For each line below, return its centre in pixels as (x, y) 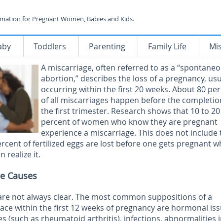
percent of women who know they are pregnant (129, 122)
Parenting (107, 46)
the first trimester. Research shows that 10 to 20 (130, 111)
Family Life (167, 46)
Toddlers (50, 46)
